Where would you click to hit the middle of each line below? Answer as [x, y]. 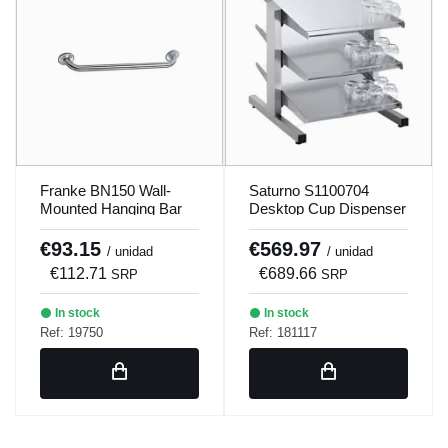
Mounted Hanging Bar [111, 208]
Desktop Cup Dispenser [327, 208]
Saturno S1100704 [309, 190]
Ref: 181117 [283, 332]
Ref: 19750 [71, 332]
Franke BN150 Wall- [105, 190]
